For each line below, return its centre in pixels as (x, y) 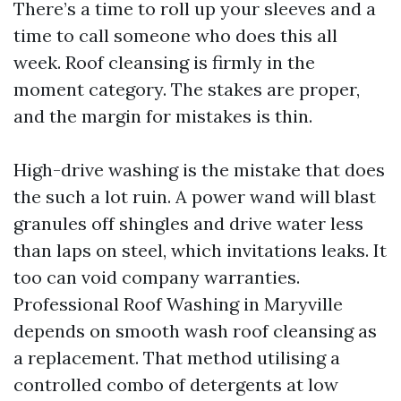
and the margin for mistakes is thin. (163, 116)
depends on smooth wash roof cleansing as (195, 331)
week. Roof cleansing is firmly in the (164, 62)
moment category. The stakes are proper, (187, 89)
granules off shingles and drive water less (188, 223)
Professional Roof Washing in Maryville (178, 304)
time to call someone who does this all (175, 35)
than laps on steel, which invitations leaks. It (200, 250)
